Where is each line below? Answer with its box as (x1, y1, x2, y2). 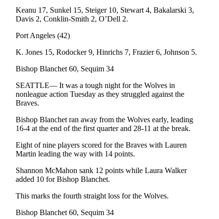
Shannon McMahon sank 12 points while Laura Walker (16, 166, 187, 175)
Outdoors (47, 113, 85, 123)
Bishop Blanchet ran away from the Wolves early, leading (16, 115, 193, 124)
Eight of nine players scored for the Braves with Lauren (16, 141, 187, 150)
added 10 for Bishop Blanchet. (16, 175, 110, 184)
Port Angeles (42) (16, 31, 70, 40)
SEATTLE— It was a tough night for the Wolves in (16, 81, 175, 90)
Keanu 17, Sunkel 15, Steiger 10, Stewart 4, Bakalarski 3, (16, 6, 194, 15)
